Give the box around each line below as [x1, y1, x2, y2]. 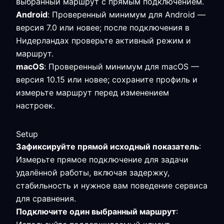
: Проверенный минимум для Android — [47, 9, 205, 19]
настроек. [16, 100, 55, 110]
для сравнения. [16, 193, 76, 203]
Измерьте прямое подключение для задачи [16, 154, 188, 164]
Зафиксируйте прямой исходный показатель [16, 141, 199, 151]
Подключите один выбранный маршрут [16, 206, 176, 216]
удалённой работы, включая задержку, [16, 167, 169, 177]
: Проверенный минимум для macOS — [44, 61, 199, 71]
